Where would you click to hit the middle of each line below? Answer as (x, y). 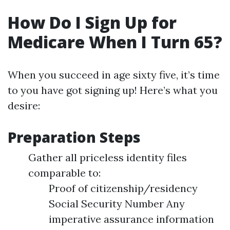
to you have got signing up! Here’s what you (113, 90)
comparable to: (64, 173)
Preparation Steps (74, 137)
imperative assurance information (131, 219)
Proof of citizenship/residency (123, 188)
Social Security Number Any (117, 204)
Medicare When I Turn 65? (115, 42)
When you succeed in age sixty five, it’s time (114, 75)
